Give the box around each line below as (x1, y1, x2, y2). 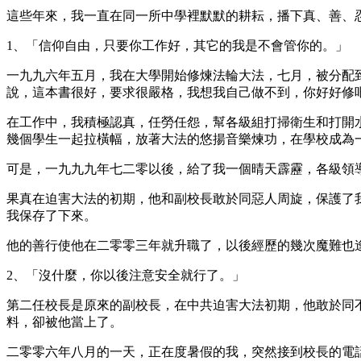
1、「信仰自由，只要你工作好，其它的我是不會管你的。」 (6, 38, 348, 52)
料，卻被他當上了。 (6, 314, 122, 329)
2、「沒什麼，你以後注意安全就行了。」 (6, 268, 245, 282)
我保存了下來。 (6, 208, 97, 222)
